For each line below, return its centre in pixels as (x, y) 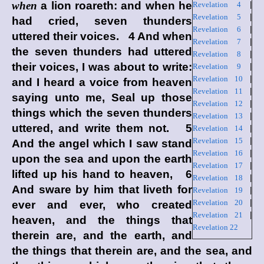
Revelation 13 (218, 116)
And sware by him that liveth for (102, 189)
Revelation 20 (218, 202)
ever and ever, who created (102, 205)
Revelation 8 (217, 54)
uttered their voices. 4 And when (102, 36)
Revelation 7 (217, 42)
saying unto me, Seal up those (102, 98)
